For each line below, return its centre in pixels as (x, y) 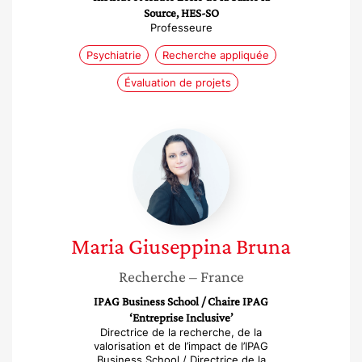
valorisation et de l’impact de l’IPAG (181, 346)
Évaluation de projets (178, 82)
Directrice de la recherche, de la (181, 332)
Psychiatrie (114, 55)
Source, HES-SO (181, 13)
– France (216, 276)
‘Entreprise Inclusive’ (181, 318)
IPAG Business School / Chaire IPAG (181, 301)
